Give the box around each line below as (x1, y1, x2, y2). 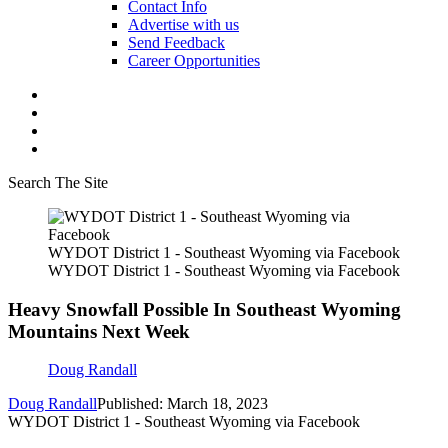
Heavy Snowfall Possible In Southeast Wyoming (8, 298, 401, 320)
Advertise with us (128, 16, 239, 33)
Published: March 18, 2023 (97, 395, 268, 413)
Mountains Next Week (8, 320, 190, 342)
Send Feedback (128, 34, 225, 51)
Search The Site (8, 174, 108, 191)
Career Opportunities (128, 52, 260, 69)
